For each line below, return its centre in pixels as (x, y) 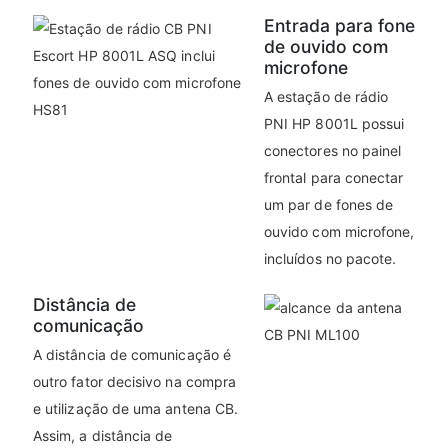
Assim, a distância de (103, 436)
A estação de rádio (326, 97)
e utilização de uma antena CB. (136, 409)
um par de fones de (329, 205)
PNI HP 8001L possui (334, 124)
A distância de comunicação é (132, 355)
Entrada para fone (339, 26)
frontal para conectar (334, 178)
